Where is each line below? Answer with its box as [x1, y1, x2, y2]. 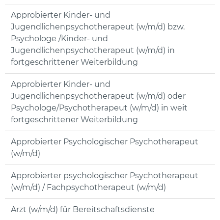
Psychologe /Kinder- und [11, 34, 108, 44]
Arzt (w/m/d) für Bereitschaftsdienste [11, 205, 155, 215]
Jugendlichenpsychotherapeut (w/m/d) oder [11, 91, 186, 101]
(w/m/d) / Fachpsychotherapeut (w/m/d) [11, 183, 166, 192]
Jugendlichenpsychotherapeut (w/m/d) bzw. [11, 22, 185, 32]
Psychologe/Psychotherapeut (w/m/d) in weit [11, 103, 188, 113]
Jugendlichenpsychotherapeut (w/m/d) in [11, 46, 175, 55]
